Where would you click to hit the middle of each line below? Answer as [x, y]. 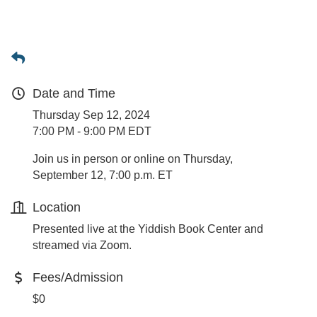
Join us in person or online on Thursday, [133, 159]
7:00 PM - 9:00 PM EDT [92, 131]
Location [57, 207]
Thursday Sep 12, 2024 [91, 115]
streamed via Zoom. [82, 245]
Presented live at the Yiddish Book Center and [148, 229]
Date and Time [74, 93]
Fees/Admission [78, 277]
